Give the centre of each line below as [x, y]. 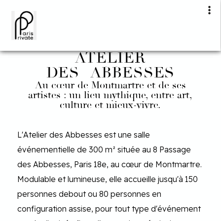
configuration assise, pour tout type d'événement [109, 209]
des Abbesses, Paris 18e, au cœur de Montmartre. [110, 164]
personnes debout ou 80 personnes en [89, 194]
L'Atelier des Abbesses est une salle [84, 135]
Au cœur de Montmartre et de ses [110, 85]
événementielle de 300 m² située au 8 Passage [104, 149]
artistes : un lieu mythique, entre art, [110, 95]
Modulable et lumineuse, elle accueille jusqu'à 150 [108, 179]
